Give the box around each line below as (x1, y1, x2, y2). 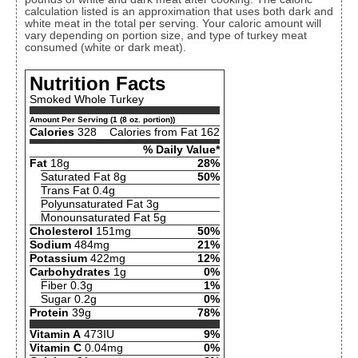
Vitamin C (30, 342, 82, 355)
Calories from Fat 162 (109, 126, 220, 139)
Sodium (30, 239, 71, 252)
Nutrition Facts (30, 73, 165, 95)
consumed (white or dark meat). (25, 42, 186, 54)
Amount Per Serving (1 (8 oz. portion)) (30, 115, 175, 125)
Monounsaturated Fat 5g (41, 212, 166, 225)
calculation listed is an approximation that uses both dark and (25, 6, 333, 18)
